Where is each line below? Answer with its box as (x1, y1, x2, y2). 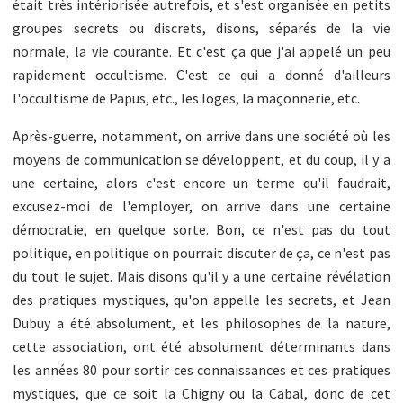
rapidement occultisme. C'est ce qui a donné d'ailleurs (13, 65, 390, 84)
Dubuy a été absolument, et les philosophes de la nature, (13, 313, 390, 332)
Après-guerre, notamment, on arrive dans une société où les (13, 126, 390, 145)
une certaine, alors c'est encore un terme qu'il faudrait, (13, 173, 390, 192)
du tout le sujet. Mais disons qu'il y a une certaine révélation (13, 266, 390, 285)
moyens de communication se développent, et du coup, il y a (13, 149, 390, 168)
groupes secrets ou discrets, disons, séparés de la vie (13, 18, 390, 37)
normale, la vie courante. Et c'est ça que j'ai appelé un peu (13, 41, 390, 60)
